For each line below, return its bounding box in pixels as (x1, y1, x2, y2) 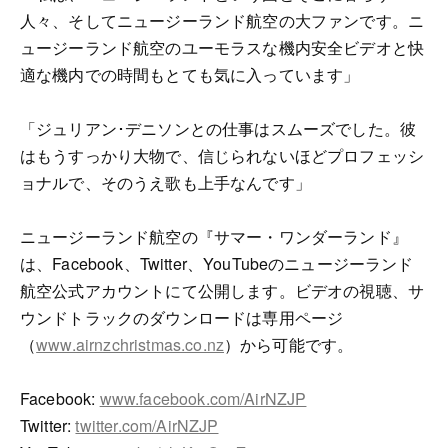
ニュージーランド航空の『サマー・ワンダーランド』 (20, 225, 408, 248)
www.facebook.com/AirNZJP (99, 387, 307, 410)
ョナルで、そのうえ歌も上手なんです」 (20, 171, 311, 194)
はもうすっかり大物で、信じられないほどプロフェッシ (20, 144, 425, 167)
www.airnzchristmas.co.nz (36, 333, 225, 356)
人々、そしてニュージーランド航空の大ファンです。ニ (20, 9, 424, 32)
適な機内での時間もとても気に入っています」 (20, 63, 360, 86)
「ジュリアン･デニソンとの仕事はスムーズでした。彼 (20, 117, 416, 140)
